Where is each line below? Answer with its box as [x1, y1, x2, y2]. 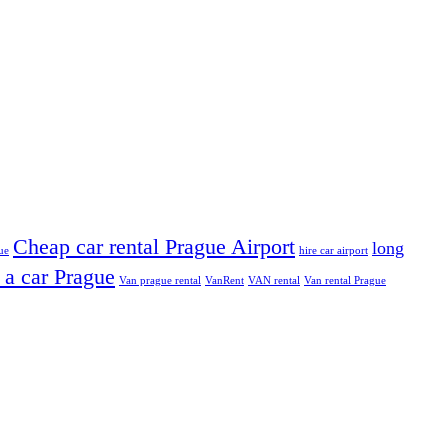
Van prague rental [119, 275, 201, 286]
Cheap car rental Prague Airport [13, 234, 295, 259]
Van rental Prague [304, 275, 386, 286]
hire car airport [299, 245, 368, 256]
